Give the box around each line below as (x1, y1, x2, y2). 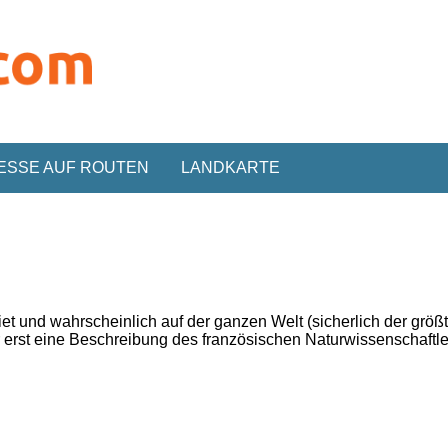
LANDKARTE (181, 159, 281, 177)
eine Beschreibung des (34, 330, 199, 348)
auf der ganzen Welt (161, 312, 304, 330)
